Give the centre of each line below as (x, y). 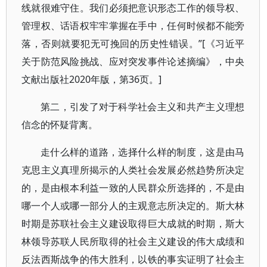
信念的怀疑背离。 (60, 125)
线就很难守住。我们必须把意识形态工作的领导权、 (133, 8)
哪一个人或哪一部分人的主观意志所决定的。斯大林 (133, 206)
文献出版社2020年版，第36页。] (91, 79)
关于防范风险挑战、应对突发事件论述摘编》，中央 (133, 61)
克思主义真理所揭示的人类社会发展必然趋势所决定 (133, 170)
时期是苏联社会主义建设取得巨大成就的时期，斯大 (133, 223)
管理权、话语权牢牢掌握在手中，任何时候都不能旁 (133, 26)
